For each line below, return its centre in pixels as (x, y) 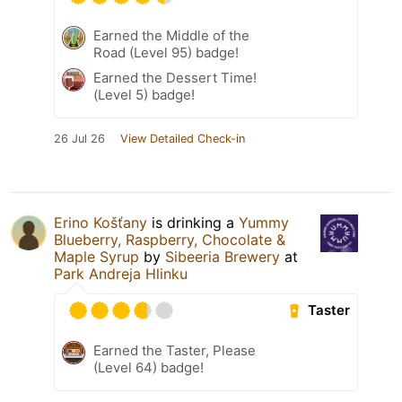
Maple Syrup (96, 256)
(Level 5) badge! (144, 94)
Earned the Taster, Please (175, 350)
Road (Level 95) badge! (166, 52)
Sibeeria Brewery (223, 256)
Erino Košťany (100, 222)
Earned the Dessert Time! (175, 77)
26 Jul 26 (79, 138)
